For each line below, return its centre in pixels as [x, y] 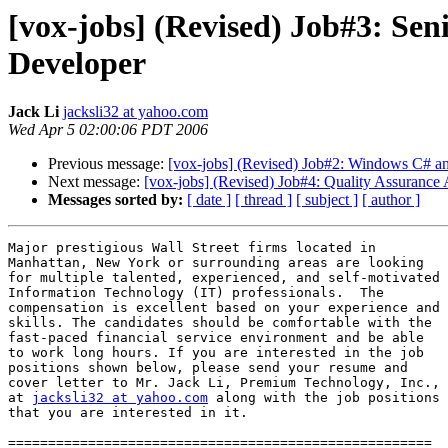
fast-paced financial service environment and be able [216, 338]
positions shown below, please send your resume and [208, 368]
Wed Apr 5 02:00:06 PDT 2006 [108, 130]
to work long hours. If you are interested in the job [216, 353]
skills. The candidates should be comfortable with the [220, 323]
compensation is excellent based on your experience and [224, 308]
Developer [77, 63]
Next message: [96, 182]
